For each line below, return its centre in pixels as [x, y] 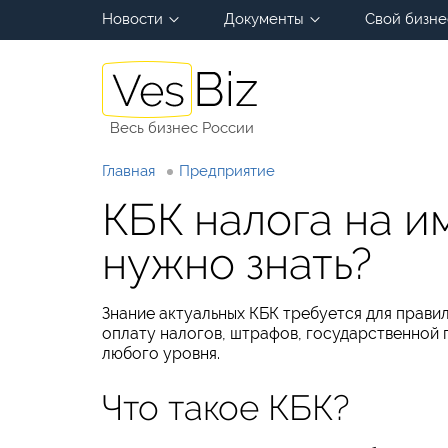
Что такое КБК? [226, 407]
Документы [264, 19]
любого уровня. [161, 353]
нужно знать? [237, 263]
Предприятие [227, 171]
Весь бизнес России [181, 128]
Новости [132, 19]
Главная [128, 171]
